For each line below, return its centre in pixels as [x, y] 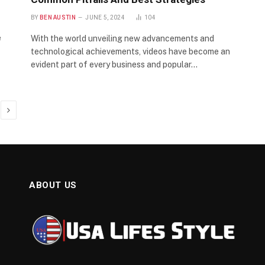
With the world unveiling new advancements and [122, 39]
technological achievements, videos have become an [130, 52]
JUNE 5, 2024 [105, 18]
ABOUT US [53, 185]
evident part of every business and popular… [114, 65]
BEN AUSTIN [57, 18]
